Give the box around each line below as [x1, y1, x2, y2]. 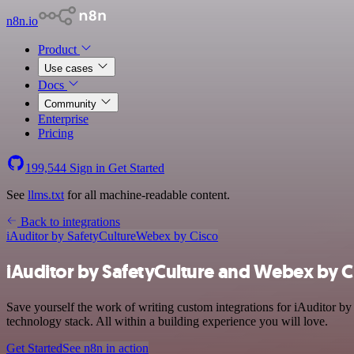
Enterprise [38, 112, 88, 126]
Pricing [38, 126, 73, 140]
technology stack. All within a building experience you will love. [6, 314, 328, 328]
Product [38, 43, 80, 56]
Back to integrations [17, 215, 120, 228]
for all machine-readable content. [64, 188, 230, 201]
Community [44, 98, 100, 110]
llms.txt [28, 188, 64, 201]
